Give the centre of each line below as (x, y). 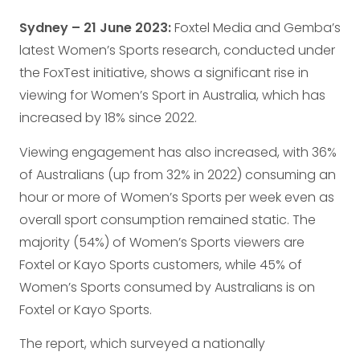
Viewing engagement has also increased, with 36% (178, 152)
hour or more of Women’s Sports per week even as (177, 197)
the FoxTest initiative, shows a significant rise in (164, 73)
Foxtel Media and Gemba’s (258, 28)
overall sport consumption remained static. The (168, 219)
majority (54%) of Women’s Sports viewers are (162, 242)
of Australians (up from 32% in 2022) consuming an (178, 174)
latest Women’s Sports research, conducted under (177, 51)
